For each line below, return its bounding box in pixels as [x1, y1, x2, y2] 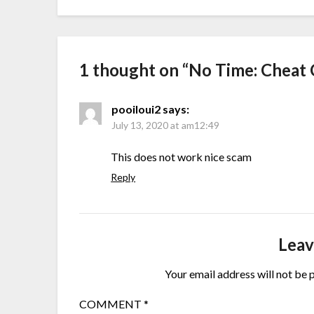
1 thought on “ [79, 60, 189, 81]
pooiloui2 [111, 102, 161, 116]
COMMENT [79, 297, 144, 311]
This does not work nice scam [111, 150, 252, 164]
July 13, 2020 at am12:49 [111, 119, 220, 132]
